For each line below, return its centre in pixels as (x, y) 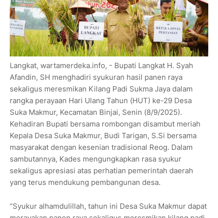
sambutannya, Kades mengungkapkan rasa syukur (96, 159)
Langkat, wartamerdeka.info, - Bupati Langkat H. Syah (101, 66)
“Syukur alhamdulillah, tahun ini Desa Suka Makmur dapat (108, 206)
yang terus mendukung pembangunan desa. (85, 182)
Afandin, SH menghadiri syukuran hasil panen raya (96, 77)
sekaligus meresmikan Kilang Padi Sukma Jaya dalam (101, 89)
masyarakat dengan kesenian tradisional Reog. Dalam (101, 147)
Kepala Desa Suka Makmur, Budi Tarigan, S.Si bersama (103, 136)
